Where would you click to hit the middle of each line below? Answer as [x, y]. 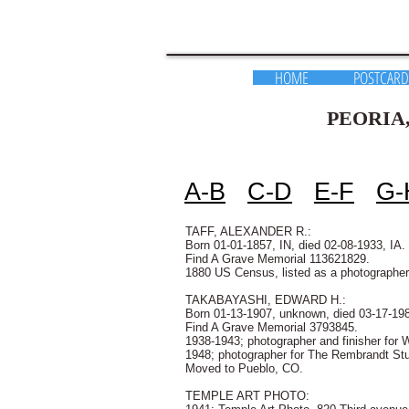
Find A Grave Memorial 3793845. [272, 327]
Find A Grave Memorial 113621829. [278, 259]
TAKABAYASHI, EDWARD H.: [266, 300]
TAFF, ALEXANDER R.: [248, 231]
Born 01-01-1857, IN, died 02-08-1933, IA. [295, 245]
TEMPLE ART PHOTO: [247, 396]
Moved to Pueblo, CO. [244, 368]
